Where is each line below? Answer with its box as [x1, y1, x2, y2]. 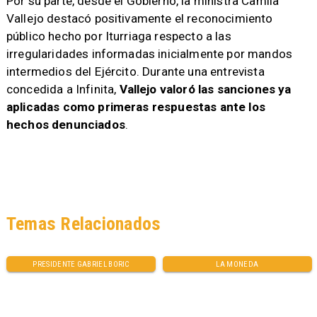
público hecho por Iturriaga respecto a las [6, 28, 231, 43]
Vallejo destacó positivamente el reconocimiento [6, 11, 273, 25]
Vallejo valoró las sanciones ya [119, 81, 292, 96]
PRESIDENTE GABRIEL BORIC [33, 259, 129, 269]
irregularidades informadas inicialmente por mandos [6, 46, 293, 61]
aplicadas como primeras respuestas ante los [6, 99, 265, 114]
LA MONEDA [216, 259, 259, 269]
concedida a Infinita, [6, 81, 120, 96]
